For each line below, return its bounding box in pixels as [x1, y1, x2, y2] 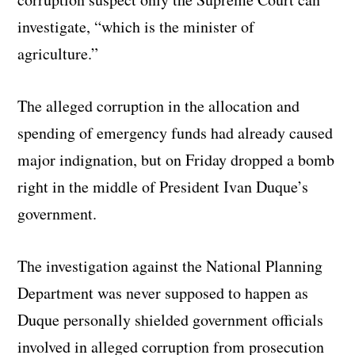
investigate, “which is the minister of [17, 16, 255, 38]
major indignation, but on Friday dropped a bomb [17, 149, 335, 171]
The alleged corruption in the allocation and [17, 95, 300, 117]
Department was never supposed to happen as [17, 282, 309, 304]
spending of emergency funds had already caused [17, 122, 334, 144]
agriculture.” [17, 43, 99, 65]
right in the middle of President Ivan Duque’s [17, 176, 309, 198]
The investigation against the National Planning [17, 255, 323, 277]
